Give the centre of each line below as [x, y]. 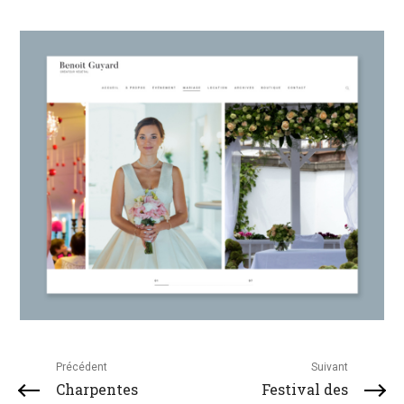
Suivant [329, 367]
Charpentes [97, 390]
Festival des [304, 390]
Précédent [82, 367]
